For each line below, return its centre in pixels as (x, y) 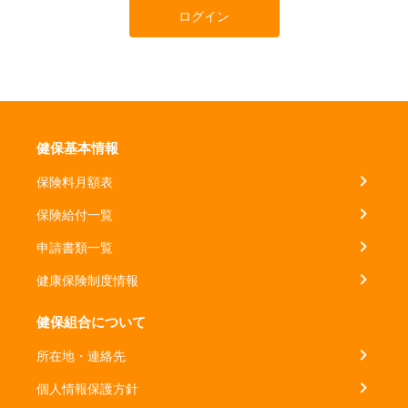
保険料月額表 (75, 181)
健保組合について (91, 321)
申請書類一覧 (75, 247)
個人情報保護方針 (87, 388)
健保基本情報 (77, 148)
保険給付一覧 (75, 214)
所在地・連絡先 (81, 355)
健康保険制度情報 (87, 280)
